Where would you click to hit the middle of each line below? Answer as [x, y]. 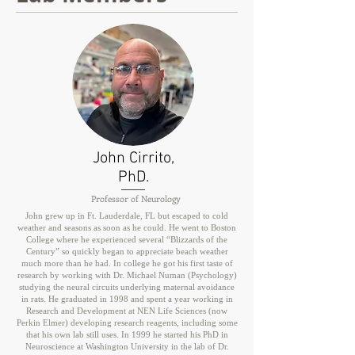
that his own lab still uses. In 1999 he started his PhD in [127, 334]
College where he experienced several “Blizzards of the [127, 239]
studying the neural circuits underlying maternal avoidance [127, 287]
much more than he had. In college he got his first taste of [127, 263]
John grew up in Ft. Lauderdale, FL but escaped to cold [127, 216]
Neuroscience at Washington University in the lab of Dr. [127, 346]
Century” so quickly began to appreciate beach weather [127, 251]
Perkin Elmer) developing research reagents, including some [127, 323]
